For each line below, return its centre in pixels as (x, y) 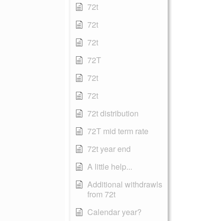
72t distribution (113, 113)
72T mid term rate (118, 131)
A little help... (110, 166)
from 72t (101, 194)
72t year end (109, 149)
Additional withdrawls (125, 184)
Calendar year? (114, 212)
